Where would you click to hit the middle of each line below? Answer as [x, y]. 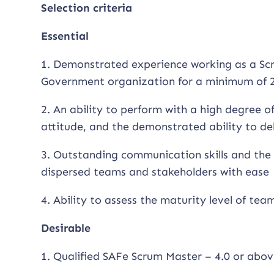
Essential [65, 36]
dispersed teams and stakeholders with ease [155, 172]
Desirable [66, 228]
